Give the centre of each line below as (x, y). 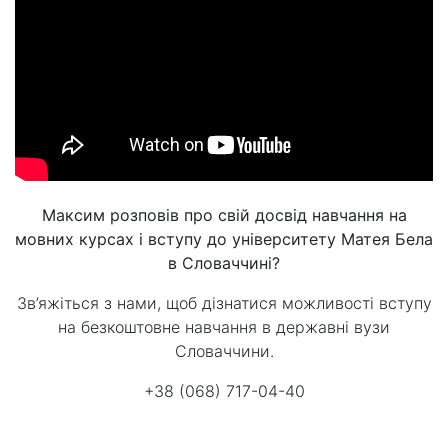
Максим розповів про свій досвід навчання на (224, 215)
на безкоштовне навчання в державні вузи (224, 327)
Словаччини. (224, 351)
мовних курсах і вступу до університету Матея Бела (224, 239)
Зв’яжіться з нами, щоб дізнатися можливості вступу (224, 303)
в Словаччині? (224, 263)
